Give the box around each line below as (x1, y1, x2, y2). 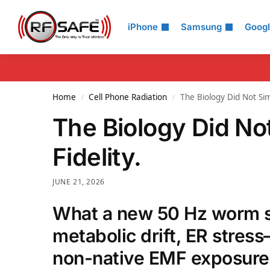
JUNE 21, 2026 (52, 177, 105, 187)
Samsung (181, 21, 222, 33)
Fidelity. (52, 142, 142, 172)
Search (17, 8, 61, 27)
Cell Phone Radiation (89, 92, 168, 102)
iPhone (128, 21, 158, 33)
